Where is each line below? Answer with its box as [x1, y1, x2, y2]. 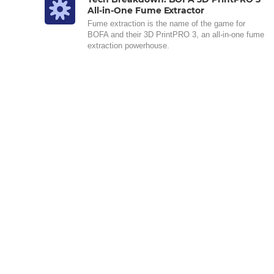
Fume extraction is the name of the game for [87, 19, 245, 28]
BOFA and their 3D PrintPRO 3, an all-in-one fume [87, 30, 264, 39]
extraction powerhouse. [87, 41, 169, 50]
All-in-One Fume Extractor [87, 5, 205, 16]
